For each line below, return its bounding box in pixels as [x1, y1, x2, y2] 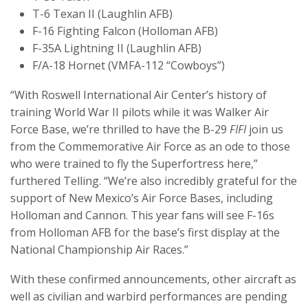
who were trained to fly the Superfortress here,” [10, 156, 258, 172]
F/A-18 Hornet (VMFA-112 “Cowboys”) [32, 58, 225, 74]
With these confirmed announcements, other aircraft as [10, 271, 296, 287]
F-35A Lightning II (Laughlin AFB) [32, 41, 201, 56]
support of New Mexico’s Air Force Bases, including [10, 190, 273, 206]
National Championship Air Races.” [10, 242, 188, 258]
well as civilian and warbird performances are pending [10, 288, 287, 304]
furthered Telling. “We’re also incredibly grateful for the [10, 173, 297, 189]
